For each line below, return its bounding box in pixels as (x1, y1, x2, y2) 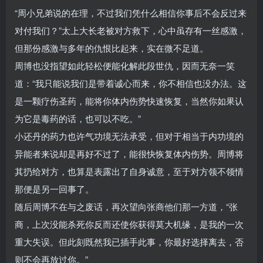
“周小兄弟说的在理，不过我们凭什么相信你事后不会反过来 (15, 6, 247, 19)
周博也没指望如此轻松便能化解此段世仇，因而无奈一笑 (15, 59, 235, 72)
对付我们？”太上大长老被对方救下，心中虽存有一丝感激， (15, 24, 247, 37)
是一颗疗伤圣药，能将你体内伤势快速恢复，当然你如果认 (15, 95, 244, 107)
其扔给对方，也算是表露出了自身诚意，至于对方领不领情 (15, 165, 244, 178)
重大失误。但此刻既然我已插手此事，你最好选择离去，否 (15, 235, 244, 248)
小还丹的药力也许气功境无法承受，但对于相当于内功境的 (15, 130, 244, 143)
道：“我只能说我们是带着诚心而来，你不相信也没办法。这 (15, 77, 247, 90)
